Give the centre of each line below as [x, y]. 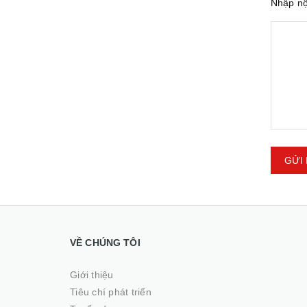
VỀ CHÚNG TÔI [105, 243]
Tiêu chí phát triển [111, 292]
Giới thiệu [92, 275]
